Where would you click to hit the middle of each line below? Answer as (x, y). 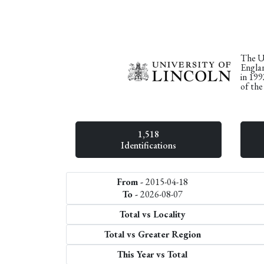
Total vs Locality (152, 214)
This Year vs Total (153, 254)
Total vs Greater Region (152, 234)
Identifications (148, 145)
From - (131, 181)
